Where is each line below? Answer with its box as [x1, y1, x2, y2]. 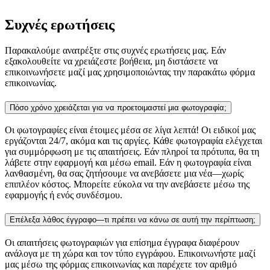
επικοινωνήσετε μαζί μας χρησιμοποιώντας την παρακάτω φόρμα [5, 66, 255, 77]
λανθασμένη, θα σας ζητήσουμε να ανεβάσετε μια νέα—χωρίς [5, 168, 243, 179]
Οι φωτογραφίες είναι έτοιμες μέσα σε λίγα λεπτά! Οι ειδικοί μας [5, 125, 256, 136]
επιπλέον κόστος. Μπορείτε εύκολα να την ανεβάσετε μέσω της [5, 179, 250, 190]
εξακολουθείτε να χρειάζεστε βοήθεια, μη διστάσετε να [5, 55, 218, 66]
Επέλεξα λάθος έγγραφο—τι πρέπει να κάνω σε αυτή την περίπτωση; [10, 215, 256, 224]
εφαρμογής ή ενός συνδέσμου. [5, 190, 122, 201]
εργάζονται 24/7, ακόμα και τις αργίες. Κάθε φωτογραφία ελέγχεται [5, 136, 262, 146]
